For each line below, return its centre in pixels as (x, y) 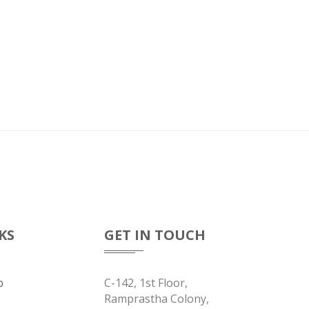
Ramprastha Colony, (157, 299)
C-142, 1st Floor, (146, 283)
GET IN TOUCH (155, 235)
